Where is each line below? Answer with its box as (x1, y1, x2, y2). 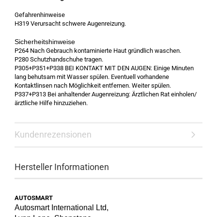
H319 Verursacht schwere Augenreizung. (15, 20, 126, 27)
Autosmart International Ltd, (15, 203, 108, 212)
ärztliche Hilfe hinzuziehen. (15, 99, 88, 107)
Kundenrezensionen (15, 129, 92, 139)
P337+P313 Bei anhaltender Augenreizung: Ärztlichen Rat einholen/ (15, 91, 197, 98)
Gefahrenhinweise (15, 11, 65, 18)
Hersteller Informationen (15, 162, 109, 172)
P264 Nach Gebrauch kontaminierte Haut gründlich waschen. (15, 47, 181, 54)
